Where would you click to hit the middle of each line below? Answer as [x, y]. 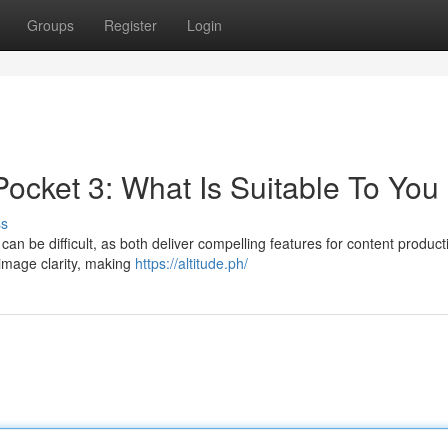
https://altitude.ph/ [191, 263]
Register [130, 25]
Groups [50, 25]
